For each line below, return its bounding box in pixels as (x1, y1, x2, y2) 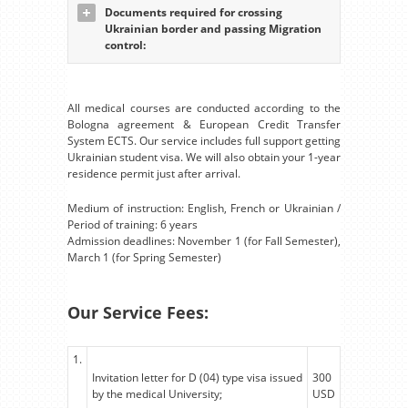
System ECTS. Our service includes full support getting (67, 132, 341, 148)
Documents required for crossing (105, 4, 282, 20)
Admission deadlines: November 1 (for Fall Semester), (67, 232, 341, 249)
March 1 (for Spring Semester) (67, 249, 221, 265)
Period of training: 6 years (67, 216, 198, 232)
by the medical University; (92, 385, 222, 402)
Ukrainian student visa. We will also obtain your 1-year (67, 148, 341, 165)
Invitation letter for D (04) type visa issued (92, 369, 302, 385)
